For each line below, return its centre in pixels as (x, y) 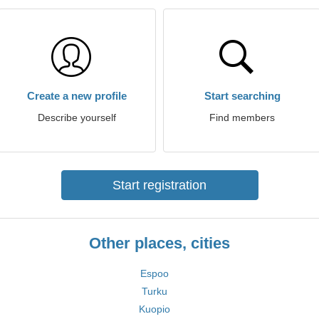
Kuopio (154, 309)
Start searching (242, 96)
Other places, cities (159, 243)
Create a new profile (77, 96)
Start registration (159, 185)
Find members (242, 117)
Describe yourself (77, 117)
